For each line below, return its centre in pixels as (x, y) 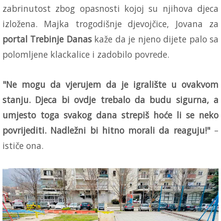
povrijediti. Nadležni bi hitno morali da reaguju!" (106, 130)
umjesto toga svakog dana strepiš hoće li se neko (110, 115)
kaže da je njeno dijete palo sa (155, 39)
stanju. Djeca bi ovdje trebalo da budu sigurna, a (110, 99)
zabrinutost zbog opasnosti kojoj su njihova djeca (110, 8)
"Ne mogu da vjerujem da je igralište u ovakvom (110, 84)
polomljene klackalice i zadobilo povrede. (86, 54)
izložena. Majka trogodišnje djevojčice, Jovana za (110, 23)
